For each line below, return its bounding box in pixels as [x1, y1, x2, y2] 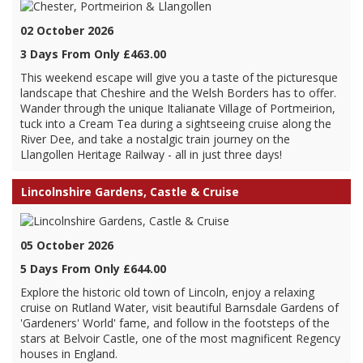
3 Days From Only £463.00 [20, 46, 166, 62]
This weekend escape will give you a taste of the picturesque [20, 70, 338, 85]
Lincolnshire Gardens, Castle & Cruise [21, 184, 239, 199]
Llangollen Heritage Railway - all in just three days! [20, 147, 282, 162]
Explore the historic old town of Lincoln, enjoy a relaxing [20, 284, 314, 300]
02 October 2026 [20, 23, 113, 38]
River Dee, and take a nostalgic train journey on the [20, 131, 290, 147]
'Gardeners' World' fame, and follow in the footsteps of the [20, 315, 330, 331]
